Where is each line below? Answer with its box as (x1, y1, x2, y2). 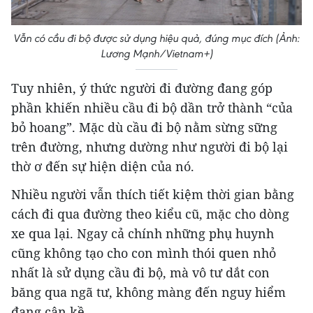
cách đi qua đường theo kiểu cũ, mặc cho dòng (11, 205, 289, 222)
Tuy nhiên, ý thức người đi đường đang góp (11, 79, 272, 96)
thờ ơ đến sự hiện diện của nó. (11, 157, 198, 175)
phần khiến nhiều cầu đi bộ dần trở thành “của (11, 99, 293, 116)
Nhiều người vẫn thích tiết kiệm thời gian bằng (11, 185, 294, 203)
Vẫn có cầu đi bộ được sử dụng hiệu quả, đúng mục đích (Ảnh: (13, 31, 300, 45)
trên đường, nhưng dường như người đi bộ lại (11, 138, 288, 155)
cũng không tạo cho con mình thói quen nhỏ (11, 244, 276, 261)
